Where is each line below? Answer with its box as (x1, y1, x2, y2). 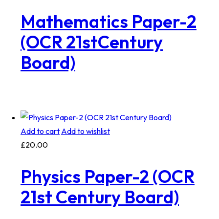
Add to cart (20, 126, 60, 136)
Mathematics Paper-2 (20, 10, 197, 32)
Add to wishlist (61, 126, 110, 136)
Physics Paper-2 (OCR (20, 165, 195, 188)
